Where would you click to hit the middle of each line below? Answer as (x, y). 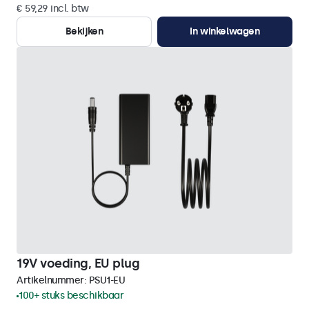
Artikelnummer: (53, 280)
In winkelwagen (225, 31)
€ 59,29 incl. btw (53, 9)
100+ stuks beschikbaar (71, 296)
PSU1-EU (107, 280)
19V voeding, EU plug (78, 263)
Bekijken (84, 31)
